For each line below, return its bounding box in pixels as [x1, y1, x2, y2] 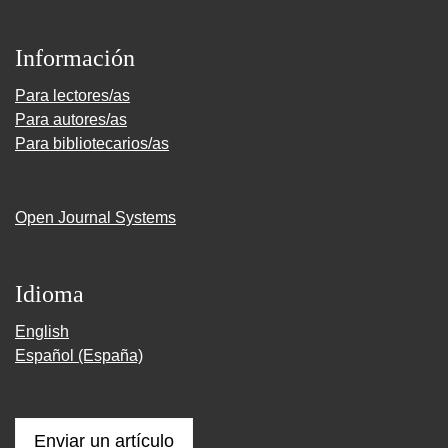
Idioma [15, 281, 84, 307]
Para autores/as [15, 111, 127, 128]
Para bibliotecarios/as [15, 135, 169, 152]
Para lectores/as [15, 87, 130, 104]
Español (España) [15, 347, 143, 364]
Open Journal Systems [15, 209, 176, 226]
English [15, 323, 69, 340]
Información [15, 45, 135, 71]
